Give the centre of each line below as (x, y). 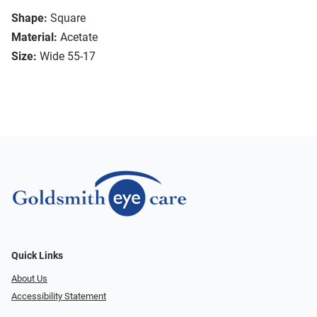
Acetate (79, 38)
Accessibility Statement (59, 296)
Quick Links (37, 256)
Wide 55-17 (68, 57)
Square (68, 18)
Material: (34, 38)
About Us (29, 279)
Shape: (29, 18)
